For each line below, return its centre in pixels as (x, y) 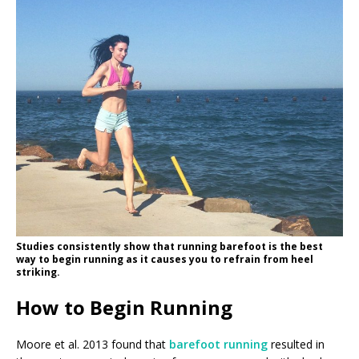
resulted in (296, 344)
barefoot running (218, 344)
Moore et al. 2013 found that (93, 344)
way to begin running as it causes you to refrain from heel (165, 259)
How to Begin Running (124, 307)
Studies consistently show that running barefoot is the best (169, 246)
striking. (38, 272)
